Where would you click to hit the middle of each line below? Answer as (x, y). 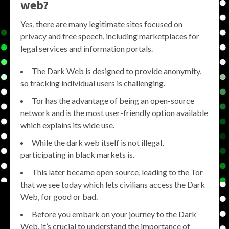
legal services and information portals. (87, 48)
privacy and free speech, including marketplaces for (110, 36)
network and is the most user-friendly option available (114, 112)
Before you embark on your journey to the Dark (114, 214)
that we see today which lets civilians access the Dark (113, 184)
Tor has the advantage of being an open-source (113, 100)
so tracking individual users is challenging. (93, 83)
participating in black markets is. (77, 154)
